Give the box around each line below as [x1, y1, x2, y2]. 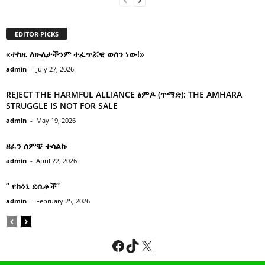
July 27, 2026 [36, 64, 74, 73]
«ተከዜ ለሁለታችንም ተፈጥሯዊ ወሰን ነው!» [6, 49, 144, 60]
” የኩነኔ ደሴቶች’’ [6, 180, 60, 192]
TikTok [125, 237, 165, 253]
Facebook [111, 237, 172, 253]
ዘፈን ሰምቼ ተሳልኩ [6, 140, 67, 151]
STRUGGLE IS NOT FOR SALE [6, 100, 118, 111]
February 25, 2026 [36, 196, 90, 205]
